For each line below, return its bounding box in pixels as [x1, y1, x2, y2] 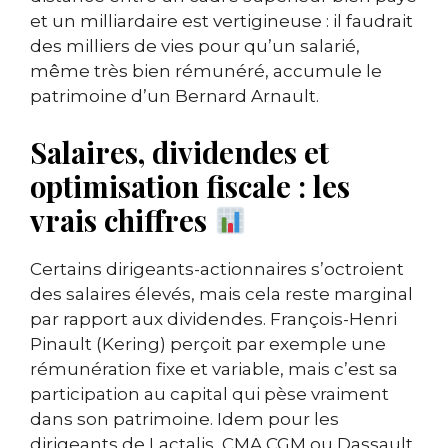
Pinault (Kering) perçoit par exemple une [30, 333, 386, 354]
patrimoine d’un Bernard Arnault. [30, 86, 319, 107]
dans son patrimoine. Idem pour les [30, 408, 339, 429]
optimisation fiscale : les [30, 166, 350, 205]
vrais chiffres [30, 200, 214, 239]
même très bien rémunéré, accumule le [30, 61, 382, 82]
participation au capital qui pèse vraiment [30, 383, 389, 404]
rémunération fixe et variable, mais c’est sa [30, 358, 398, 379]
